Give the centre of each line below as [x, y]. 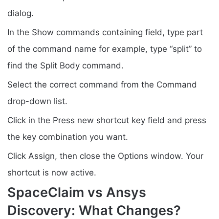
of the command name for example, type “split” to [105, 49]
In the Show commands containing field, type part [105, 32]
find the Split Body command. [66, 65]
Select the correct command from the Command [102, 84]
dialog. [21, 13]
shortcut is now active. [52, 172]
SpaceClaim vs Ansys [77, 192]
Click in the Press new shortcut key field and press [107, 120]
